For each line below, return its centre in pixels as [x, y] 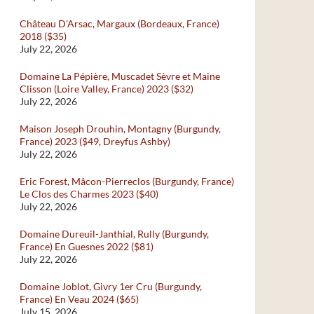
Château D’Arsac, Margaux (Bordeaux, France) [120, 23]
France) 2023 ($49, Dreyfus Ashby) [95, 141]
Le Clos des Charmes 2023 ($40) [89, 194]
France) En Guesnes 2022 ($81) [87, 246]
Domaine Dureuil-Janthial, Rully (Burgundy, [114, 234]
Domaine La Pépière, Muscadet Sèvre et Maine [120, 76]
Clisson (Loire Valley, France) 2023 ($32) [107, 89]
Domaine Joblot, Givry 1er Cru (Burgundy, [111, 286]
